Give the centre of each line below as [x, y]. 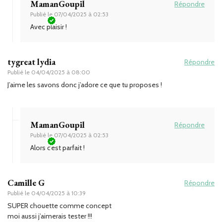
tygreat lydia [31, 61]
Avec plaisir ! [49, 27]
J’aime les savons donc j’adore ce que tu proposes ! [85, 84]
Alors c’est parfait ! [57, 147]
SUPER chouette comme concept [59, 205]
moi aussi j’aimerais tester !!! [50, 216]
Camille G [26, 182]
